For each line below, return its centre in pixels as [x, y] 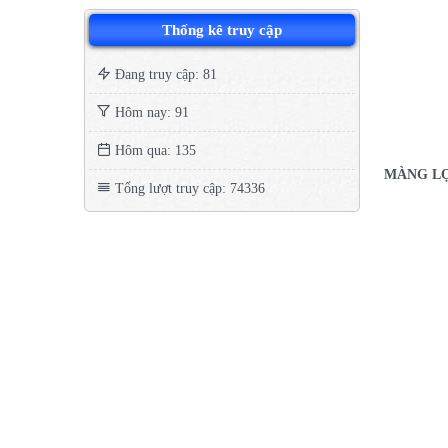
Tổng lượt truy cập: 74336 [188, 188]
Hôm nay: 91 [150, 112]
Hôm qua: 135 [153, 150]
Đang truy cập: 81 [164, 74]
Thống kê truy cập [222, 29]
